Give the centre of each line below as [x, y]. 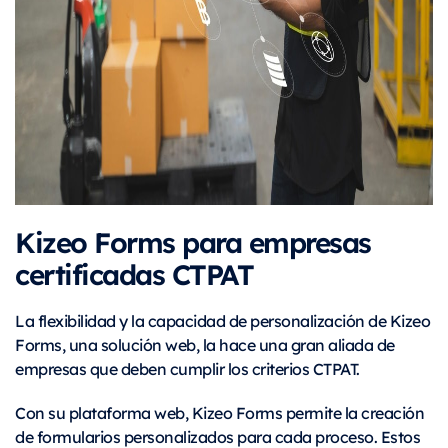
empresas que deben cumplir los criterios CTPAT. [187, 369]
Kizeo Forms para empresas [193, 241]
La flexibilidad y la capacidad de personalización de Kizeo [222, 321]
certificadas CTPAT [134, 273]
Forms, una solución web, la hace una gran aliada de [205, 345]
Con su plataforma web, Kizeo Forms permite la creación [219, 413]
